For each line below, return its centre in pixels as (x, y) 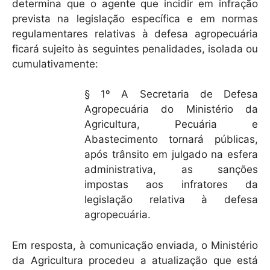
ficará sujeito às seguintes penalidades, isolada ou (135, 49)
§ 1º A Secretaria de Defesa (171, 94)
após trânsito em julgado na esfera (171, 155)
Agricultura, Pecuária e (171, 124)
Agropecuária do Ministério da (171, 109)
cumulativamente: (55, 64)
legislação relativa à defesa (171, 200)
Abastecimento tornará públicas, (171, 140)
